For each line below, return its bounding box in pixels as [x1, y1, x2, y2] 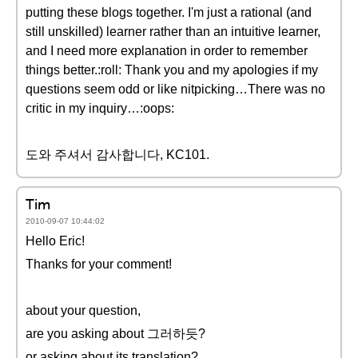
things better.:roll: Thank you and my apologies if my [26, 63, 318, 77]
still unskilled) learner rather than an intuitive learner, [26, 25, 320, 38]
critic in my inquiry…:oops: [26, 101, 174, 115]
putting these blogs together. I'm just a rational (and [26, 6, 312, 19]
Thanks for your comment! [26, 257, 172, 271]
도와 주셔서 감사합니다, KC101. [26, 148, 209, 161]
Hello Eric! [26, 234, 85, 248]
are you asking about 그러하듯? [26, 327, 205, 340]
